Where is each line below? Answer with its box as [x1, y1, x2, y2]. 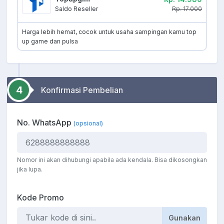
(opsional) [73, 119, 103, 127]
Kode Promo [17, 192, 64, 203]
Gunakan [168, 213, 200, 222]
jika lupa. [17, 165, 42, 173]
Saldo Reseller [55, 5, 98, 13]
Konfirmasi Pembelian [41, 85, 123, 95]
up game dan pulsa [22, 37, 78, 45]
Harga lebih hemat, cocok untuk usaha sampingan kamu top [22, 28, 196, 36]
